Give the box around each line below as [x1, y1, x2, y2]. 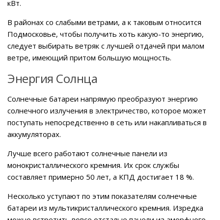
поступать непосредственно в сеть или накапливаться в [7, 117, 207, 127]
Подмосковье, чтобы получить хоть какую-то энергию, [7, 28, 204, 39]
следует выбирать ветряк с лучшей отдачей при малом [7, 40, 204, 51]
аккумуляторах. [7, 129, 61, 139]
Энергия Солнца [7, 70, 97, 86]
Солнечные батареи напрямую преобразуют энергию [7, 93, 198, 104]
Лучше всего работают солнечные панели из [7, 148, 167, 158]
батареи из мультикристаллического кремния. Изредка [7, 202, 203, 213]
